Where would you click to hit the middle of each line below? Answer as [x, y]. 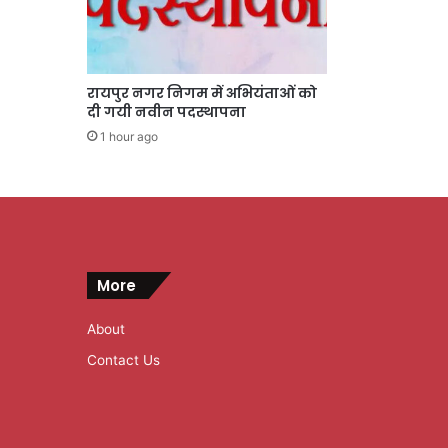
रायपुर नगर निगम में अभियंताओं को [202, 92]
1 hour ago [129, 136]
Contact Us [123, 359]
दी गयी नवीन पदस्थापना [166, 111]
